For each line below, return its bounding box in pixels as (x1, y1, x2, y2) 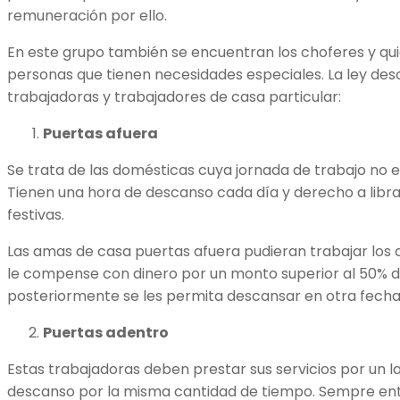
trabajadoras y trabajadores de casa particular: (7, 87, 341, 108)
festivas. (7, 204, 68, 226)
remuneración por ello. (7, 5, 171, 27)
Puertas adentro (43, 322, 169, 344)
